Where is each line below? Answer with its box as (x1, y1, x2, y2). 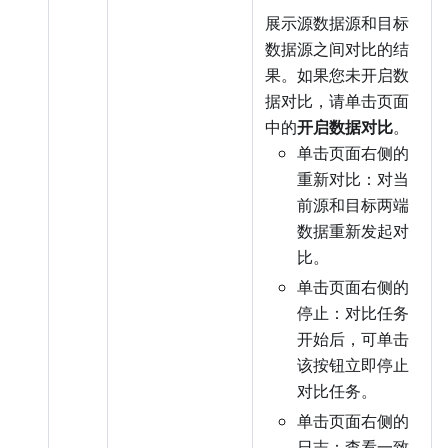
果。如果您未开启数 (265, 64, 409, 87)
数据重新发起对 (297, 220, 409, 243)
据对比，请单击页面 (265, 90, 409, 113)
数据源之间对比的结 (265, 38, 409, 61)
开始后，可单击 (297, 328, 409, 351)
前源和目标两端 (297, 194, 409, 217)
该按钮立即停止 (297, 354, 409, 377)
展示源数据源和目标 (265, 12, 409, 35)
